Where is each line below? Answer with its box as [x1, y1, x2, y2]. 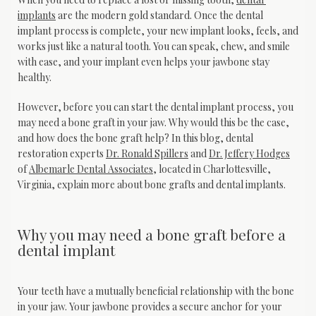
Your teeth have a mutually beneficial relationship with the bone [18, 284, 294, 298]
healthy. [18, 71, 51, 85]
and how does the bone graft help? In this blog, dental [18, 131, 253, 145]
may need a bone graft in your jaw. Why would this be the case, [18, 116, 289, 130]
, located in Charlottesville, [153, 162, 271, 176]
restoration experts [18, 147, 106, 161]
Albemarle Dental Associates [29, 162, 153, 176]
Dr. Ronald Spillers [106, 147, 188, 161]
